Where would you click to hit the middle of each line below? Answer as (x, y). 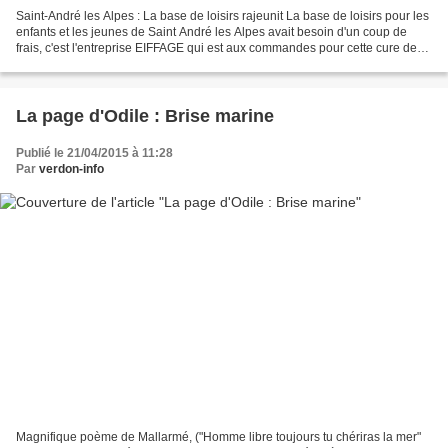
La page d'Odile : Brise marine (214, 116)
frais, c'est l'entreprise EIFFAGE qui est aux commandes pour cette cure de (216, 48)
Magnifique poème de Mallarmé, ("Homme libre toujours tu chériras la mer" (218, 436)
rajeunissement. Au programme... (106, 64)
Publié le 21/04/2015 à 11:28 (94, 153)
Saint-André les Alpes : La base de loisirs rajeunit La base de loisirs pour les (222, 16)
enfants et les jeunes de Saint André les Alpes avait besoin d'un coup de (211, 32)
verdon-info (71, 169)
